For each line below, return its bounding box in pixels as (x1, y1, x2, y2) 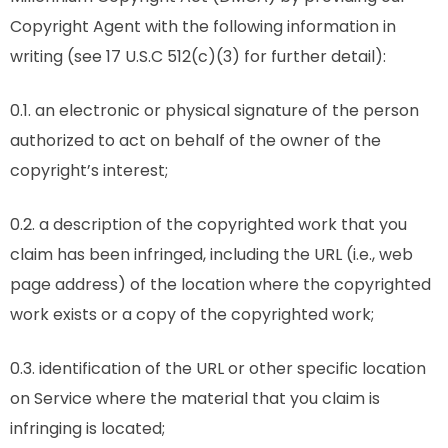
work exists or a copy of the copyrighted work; (10, 303, 374, 326)
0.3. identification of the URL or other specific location (10, 357, 426, 380)
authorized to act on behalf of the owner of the (10, 129, 381, 152)
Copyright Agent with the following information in (10, 15, 396, 38)
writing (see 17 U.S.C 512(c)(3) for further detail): (10, 45, 386, 68)
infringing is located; (10, 417, 165, 440)
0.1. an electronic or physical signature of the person (10, 99, 419, 122)
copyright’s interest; (10, 159, 168, 182)
